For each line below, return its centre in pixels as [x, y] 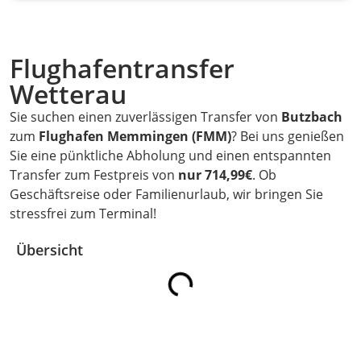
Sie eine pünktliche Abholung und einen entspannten [170, 156]
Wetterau [68, 94]
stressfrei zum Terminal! [83, 214]
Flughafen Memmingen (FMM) [135, 137]
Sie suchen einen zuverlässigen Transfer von [145, 117]
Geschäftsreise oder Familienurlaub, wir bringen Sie [166, 195]
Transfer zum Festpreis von [94, 175]
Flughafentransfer [122, 68]
